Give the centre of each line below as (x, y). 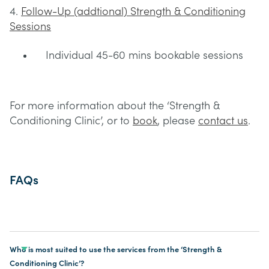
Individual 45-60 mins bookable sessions (144, 56)
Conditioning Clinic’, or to (71, 121)
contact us (223, 121)
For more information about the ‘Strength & (115, 106)
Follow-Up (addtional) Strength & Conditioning (133, 12)
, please (178, 121)
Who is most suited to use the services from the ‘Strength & (116, 249)
